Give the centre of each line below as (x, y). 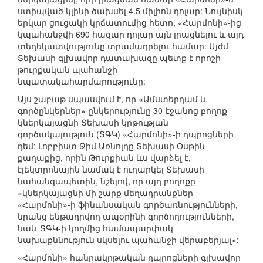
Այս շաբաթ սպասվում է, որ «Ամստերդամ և (112, 99)
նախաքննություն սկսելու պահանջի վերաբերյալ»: (128, 240)
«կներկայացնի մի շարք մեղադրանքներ (105, 193)
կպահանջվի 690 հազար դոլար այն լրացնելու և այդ (131, 34)
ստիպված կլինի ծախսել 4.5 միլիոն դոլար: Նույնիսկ (130, 11)
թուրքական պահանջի (68, 70)
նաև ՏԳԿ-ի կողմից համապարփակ (95, 228)
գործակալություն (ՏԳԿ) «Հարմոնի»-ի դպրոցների (126, 134)
